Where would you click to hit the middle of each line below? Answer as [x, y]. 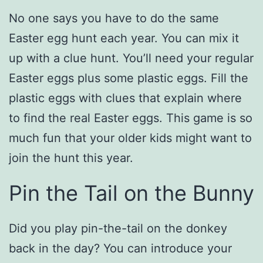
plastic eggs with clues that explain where [125, 98]
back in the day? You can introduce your [120, 248]
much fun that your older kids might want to [130, 138]
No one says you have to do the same [114, 18]
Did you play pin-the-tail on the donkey [118, 228]
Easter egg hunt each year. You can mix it [124, 38]
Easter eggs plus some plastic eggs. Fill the [129, 78]
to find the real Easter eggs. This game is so [131, 118]
